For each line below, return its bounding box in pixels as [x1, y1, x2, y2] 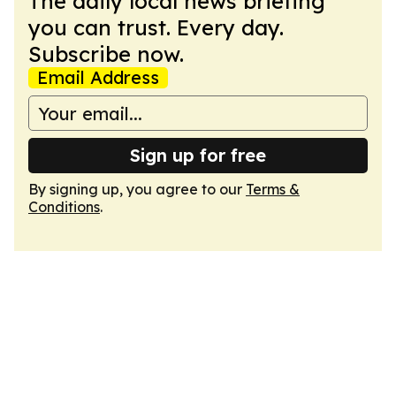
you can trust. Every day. [28, 14, 284, 41]
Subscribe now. [28, 41, 184, 67]
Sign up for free [130, 144, 266, 166]
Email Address [37, 66, 159, 88]
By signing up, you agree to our [28, 180, 246, 198]
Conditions [28, 198, 100, 216]
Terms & [246, 180, 300, 198]
